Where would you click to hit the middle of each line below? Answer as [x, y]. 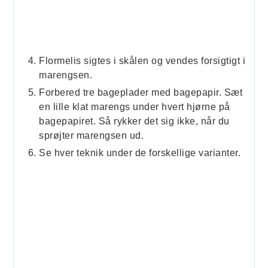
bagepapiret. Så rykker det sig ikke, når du [134, 121]
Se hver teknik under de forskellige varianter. [140, 153]
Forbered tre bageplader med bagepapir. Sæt [141, 92]
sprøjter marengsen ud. [92, 135]
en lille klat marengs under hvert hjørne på [135, 106]
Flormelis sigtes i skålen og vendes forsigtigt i [142, 60]
